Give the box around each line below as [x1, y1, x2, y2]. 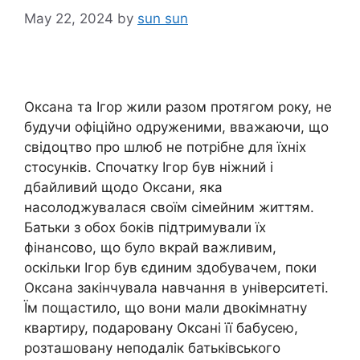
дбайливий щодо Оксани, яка [24, 178, 223, 195]
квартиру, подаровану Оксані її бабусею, [24, 319, 298, 336]
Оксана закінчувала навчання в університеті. [24, 279, 329, 296]
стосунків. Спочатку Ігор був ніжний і [24, 158, 273, 175]
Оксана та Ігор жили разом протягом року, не [24, 98, 332, 115]
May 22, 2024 [24, 10, 113, 27]
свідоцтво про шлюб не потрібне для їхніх [24, 138, 306, 155]
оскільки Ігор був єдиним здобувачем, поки [24, 259, 317, 276]
